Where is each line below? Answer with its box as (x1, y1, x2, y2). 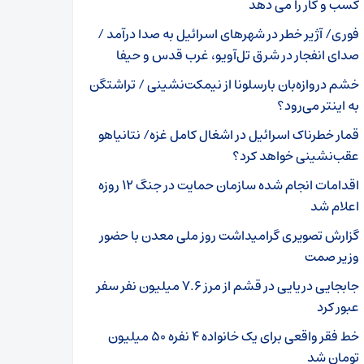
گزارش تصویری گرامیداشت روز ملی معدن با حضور (100, 224, 359, 247)
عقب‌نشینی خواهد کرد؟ (232, 145, 359, 167)
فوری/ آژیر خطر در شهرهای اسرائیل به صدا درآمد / (97, 23, 359, 45)
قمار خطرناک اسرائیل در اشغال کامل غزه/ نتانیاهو (98, 123, 359, 146)
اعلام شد (310, 195, 359, 218)
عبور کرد (317, 296, 359, 318)
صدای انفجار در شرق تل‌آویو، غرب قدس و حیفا (116, 44, 359, 67)
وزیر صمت (305, 245, 359, 268)
